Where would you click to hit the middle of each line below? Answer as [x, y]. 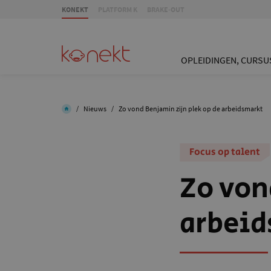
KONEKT [75, 9]
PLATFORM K [118, 9]
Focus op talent [225, 152]
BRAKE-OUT [166, 9]
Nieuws [95, 109]
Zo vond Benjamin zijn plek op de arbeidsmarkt [191, 109]
